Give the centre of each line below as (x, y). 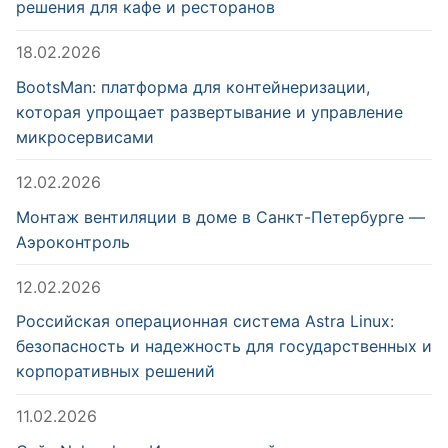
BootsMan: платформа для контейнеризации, (193, 86)
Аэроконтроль (73, 241)
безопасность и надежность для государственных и (224, 346)
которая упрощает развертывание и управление (209, 111)
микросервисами (85, 136)
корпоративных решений (115, 371)
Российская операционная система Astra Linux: (205, 321)
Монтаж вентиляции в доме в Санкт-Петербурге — (220, 216)
